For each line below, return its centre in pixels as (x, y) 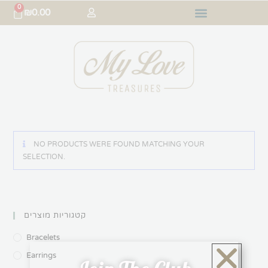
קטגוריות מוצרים (55, 216)
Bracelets (43, 238)
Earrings (42, 256)
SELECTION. (44, 157)
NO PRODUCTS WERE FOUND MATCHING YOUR (118, 144)
